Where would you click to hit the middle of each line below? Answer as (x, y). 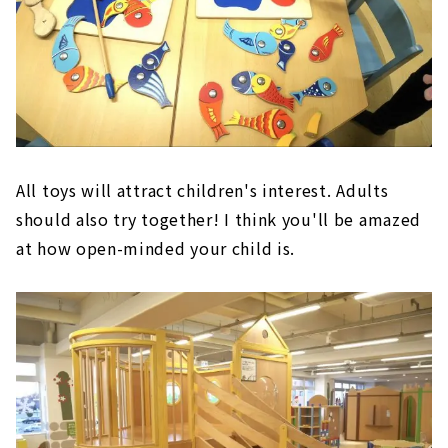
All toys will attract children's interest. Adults (202, 189)
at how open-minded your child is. (156, 247)
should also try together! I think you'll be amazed (219, 218)
